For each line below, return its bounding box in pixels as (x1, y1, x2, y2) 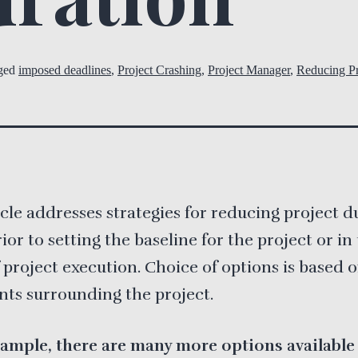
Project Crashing (117, 63, 201, 78)
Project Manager (208, 63, 290, 78)
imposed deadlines (18, 63, 111, 78)
